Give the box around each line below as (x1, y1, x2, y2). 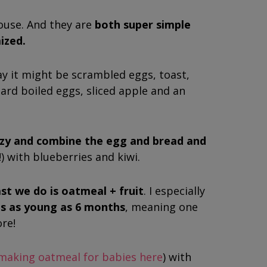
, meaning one (125, 200, 198, 214)
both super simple (95, 17, 191, 32)
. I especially (144, 184, 205, 198)
